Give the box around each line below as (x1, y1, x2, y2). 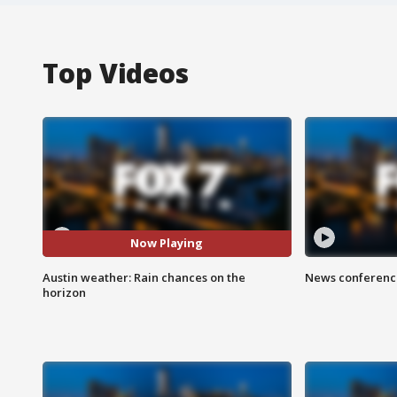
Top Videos (43, 54, 189, 91)
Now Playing (130, 235, 204, 252)
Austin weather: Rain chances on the (43, 269, 245, 285)
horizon (43, 284, 86, 300)
